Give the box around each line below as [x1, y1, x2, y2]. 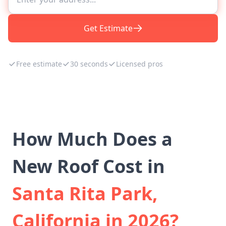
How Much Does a [12, 127, 173, 151]
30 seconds [70, 59, 108, 69]
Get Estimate [83, 23, 133, 34]
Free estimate [16, 59, 62, 69]
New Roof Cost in [12, 154, 165, 179]
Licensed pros [116, 59, 163, 69]
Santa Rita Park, [12, 181, 157, 206]
